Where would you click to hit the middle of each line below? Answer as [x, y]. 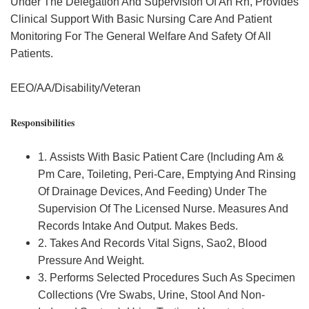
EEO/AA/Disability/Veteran [76, 88]
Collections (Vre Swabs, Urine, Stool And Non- [151, 295]
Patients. [32, 53]
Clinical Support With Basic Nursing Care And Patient [141, 19]
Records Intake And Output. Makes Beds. [138, 226]
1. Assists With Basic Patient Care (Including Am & [161, 157]
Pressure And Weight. [91, 260]
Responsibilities [42, 122]
